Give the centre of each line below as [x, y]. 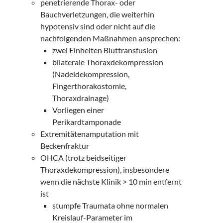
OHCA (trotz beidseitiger [84, 158]
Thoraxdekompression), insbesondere [105, 169]
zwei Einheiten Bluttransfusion [105, 50]
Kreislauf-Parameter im [93, 217]
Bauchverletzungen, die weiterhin [98, 14]
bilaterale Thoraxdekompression [108, 62]
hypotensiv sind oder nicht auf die [98, 26]
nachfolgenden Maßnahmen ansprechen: [111, 38]
